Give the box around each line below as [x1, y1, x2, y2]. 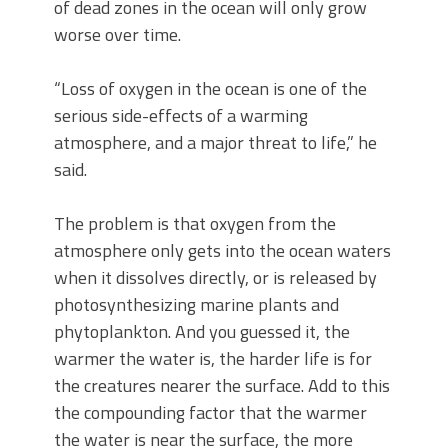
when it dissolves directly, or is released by [54, 264, 377, 291]
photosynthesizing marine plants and [54, 291, 339, 318]
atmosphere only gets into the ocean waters [54, 237, 391, 264]
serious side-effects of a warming [54, 102, 308, 129]
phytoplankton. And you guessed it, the [54, 318, 350, 345]
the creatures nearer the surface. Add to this [54, 372, 390, 399]
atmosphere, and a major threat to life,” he [54, 129, 377, 156]
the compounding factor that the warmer [54, 399, 367, 426]
